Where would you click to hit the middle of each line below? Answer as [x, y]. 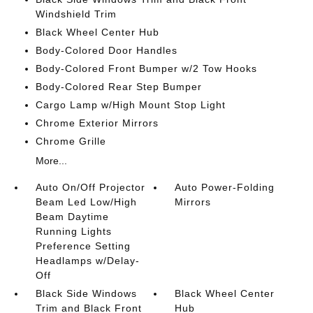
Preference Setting [83, 246]
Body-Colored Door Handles [106, 50]
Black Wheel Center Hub [97, 32]
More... [51, 161]
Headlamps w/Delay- [87, 261]
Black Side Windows [86, 293]
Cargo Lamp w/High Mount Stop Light [130, 105]
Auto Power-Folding [225, 187]
